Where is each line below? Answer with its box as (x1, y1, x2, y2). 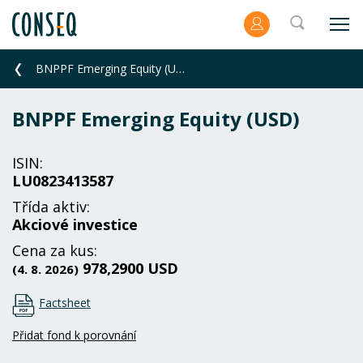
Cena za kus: (12, 241, 97, 260)
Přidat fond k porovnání (12, 327, 136, 343)
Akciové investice (12, 215, 138, 234)
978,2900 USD (79, 258, 178, 278)
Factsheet (39, 295, 91, 310)
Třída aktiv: (12, 197, 90, 216)
